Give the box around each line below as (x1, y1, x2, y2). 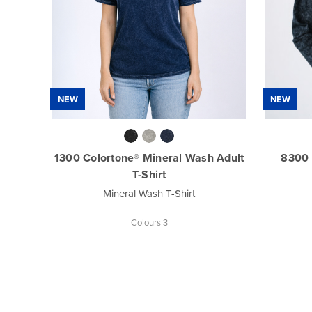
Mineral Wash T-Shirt (103, 185, 196, 201)
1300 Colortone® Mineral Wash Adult (54, 149, 244, 166)
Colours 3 (130, 215, 168, 229)
